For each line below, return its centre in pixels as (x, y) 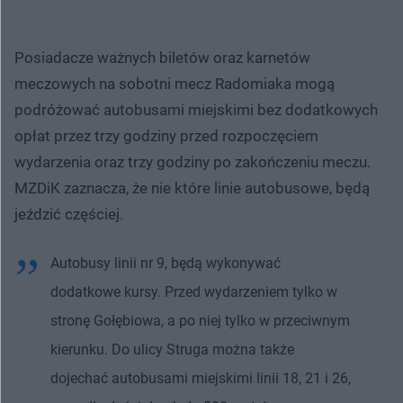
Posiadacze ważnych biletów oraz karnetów (162, 57)
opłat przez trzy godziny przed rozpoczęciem (166, 135)
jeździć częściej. (69, 214)
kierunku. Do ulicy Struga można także (172, 349)
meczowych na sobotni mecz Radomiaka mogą (175, 83)
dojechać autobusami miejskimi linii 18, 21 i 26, (201, 378)
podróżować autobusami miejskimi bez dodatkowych (196, 109)
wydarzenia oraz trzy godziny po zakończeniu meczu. (193, 161)
